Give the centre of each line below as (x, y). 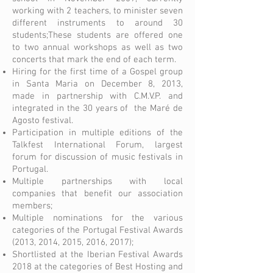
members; (32, 206)
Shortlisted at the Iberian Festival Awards (97, 255)
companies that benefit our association (97, 194)
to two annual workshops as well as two (97, 48)
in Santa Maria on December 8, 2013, (97, 84)
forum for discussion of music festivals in (97, 157)
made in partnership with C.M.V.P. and (97, 96)
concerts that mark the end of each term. (94, 60)
